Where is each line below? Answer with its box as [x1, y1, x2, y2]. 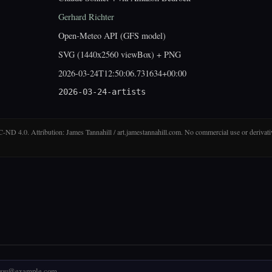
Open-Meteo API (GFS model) [58, 30, 166, 41]
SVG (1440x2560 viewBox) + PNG [58, 49, 181, 60]
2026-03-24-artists [58, 87, 146, 97]
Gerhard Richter [58, 11, 114, 22]
